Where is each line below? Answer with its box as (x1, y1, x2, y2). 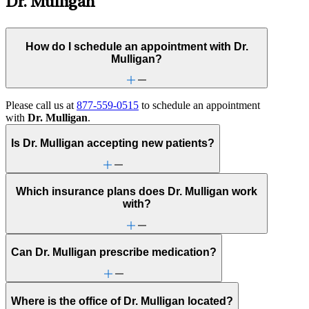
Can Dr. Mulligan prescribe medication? (11, 246, 217, 259)
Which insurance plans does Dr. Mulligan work (16, 186, 258, 198)
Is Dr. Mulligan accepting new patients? (11, 137, 215, 149)
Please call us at (6, 99, 77, 112)
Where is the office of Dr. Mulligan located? (11, 295, 233, 307)
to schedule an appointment (139, 99, 260, 112)
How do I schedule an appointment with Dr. (25, 40, 248, 52)
